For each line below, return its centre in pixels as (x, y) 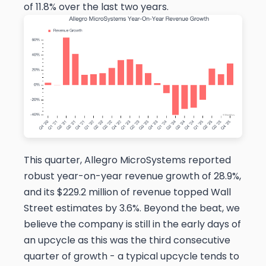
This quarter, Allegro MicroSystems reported (127, 160)
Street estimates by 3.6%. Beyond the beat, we (132, 208)
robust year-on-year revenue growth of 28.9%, (132, 176)
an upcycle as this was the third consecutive (127, 240)
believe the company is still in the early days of (132, 224)
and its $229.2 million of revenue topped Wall (127, 192)
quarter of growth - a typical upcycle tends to (132, 256)
